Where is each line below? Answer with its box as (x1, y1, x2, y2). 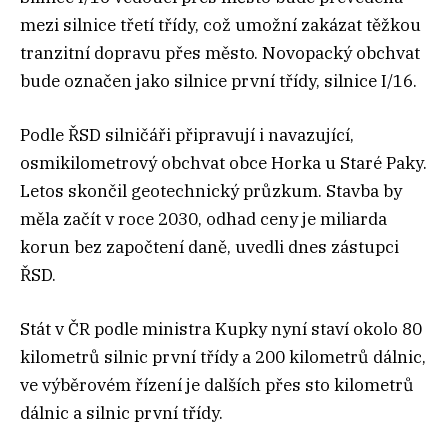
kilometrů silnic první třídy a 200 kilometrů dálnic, (20, 346, 426, 369)
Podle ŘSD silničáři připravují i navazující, (20, 124, 354, 147)
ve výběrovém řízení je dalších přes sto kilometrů (20, 374, 414, 397)
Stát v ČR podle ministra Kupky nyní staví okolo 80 (20, 318, 422, 341)
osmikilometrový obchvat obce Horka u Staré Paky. (20, 152, 427, 175)
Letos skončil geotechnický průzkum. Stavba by (20, 180, 402, 203)
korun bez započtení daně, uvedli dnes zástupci (20, 236, 399, 259)
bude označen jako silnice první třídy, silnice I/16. (20, 70, 417, 93)
